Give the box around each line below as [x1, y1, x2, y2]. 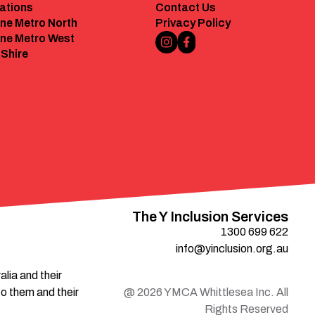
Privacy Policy [155, 16, 231, 29]
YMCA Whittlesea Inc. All [162, 286, 288, 299]
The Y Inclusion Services [131, 209, 288, 225]
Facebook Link [185, 42, 264, 55]
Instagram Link [165, 42, 245, 55]
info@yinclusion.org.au [175, 243, 288, 255]
